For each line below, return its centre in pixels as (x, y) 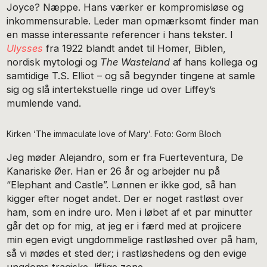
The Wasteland (135, 62)
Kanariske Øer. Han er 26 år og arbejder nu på (114, 171)
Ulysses (25, 48)
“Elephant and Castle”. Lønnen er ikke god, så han (122, 185)
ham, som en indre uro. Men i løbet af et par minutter (130, 212)
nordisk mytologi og (54, 62)
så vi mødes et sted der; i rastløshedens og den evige (127, 254)
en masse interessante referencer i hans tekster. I (120, 34)
